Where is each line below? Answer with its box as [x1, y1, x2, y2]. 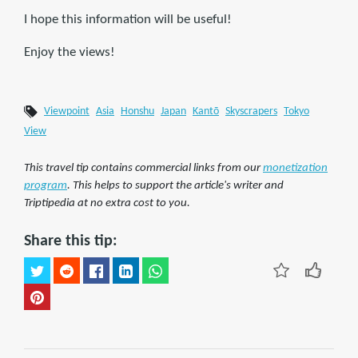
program [24, 180, 67, 193]
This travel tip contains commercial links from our [24, 162, 263, 175]
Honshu [121, 106, 154, 117]
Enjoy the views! [24, 46, 115, 60]
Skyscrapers [225, 106, 277, 117]
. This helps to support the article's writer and [67, 180, 284, 193]
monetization [263, 162, 328, 175]
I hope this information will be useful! [24, 13, 232, 27]
